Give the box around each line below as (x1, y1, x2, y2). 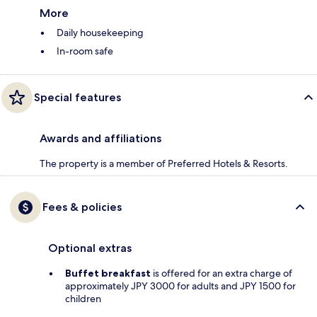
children (65, 292, 101, 305)
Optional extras (48, 241, 132, 255)
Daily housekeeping (57, 25, 144, 39)
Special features (34, 90, 121, 104)
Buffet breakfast (65, 266, 151, 279)
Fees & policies (42, 200, 122, 214)
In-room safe (57, 44, 113, 57)
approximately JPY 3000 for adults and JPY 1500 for (65, 279, 296, 292)
